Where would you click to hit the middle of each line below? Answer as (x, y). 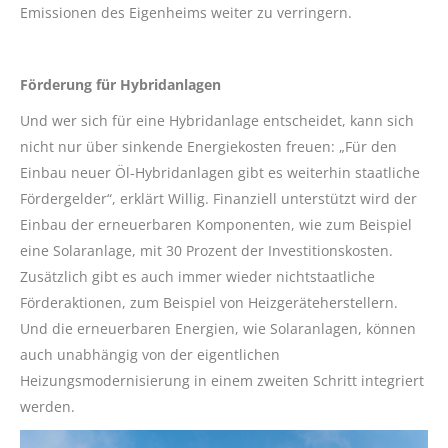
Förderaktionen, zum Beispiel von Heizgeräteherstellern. (209, 302)
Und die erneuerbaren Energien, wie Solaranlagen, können (218, 328)
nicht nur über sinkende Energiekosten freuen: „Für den (208, 146)
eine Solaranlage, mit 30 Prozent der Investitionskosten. (206, 250)
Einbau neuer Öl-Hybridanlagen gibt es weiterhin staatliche (220, 172)
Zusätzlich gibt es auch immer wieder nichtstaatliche (197, 276)
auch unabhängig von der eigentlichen (150, 354)
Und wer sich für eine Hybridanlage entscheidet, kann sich (217, 120)
